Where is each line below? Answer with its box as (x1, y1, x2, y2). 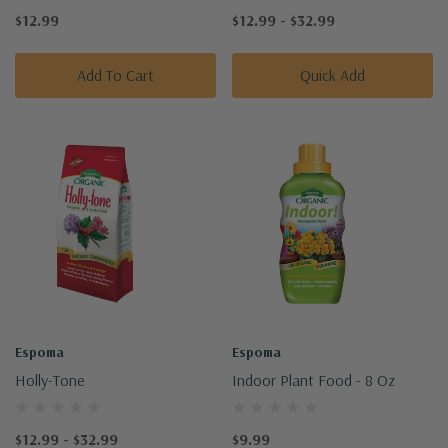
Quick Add (300, 65, 365, 85)
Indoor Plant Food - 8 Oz (232, 370, 395, 390)
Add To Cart (77, 65, 154, 85)
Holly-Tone (15, 370, 85, 390)
